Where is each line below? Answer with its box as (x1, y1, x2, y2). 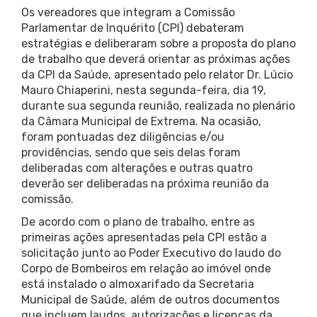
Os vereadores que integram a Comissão (21, 6, 235, 20)
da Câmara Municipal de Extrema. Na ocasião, (21, 115, 261, 129)
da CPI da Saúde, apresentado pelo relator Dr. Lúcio (21, 68, 293, 82)
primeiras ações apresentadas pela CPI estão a (21, 231, 267, 245)
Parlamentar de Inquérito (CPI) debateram (21, 21, 244, 35)
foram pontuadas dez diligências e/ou (21, 130, 224, 144)
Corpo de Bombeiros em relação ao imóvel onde (21, 262, 271, 276)
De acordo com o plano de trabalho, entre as (21, 215, 255, 229)
